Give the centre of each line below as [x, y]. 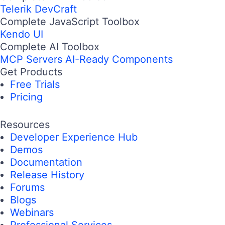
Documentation [46, 162]
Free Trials [35, 85]
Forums [27, 188]
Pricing [26, 97]
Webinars [32, 213]
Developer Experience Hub [74, 137]
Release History [47, 175]
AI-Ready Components [119, 60]
